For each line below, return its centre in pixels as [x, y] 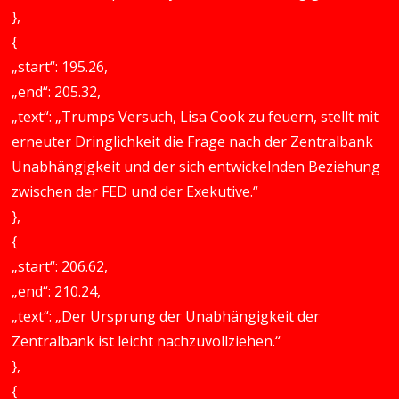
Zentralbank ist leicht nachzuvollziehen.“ [147, 341]
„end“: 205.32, [57, 92]
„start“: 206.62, [60, 266]
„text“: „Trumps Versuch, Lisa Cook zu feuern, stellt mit [195, 117]
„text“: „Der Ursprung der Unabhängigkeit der [166, 316]
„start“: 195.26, [60, 67]
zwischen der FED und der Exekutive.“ [135, 191]
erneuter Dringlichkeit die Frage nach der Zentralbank [193, 142]
